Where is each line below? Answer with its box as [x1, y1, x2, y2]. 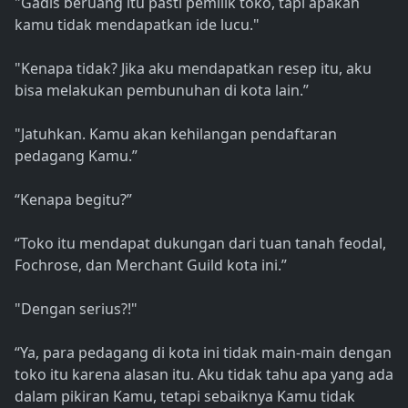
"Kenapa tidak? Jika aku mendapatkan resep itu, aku [15, 58, 372, 79]
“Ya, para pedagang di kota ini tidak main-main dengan [15, 342, 392, 363]
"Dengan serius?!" [15, 299, 138, 320]
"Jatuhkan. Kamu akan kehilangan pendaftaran [15, 124, 337, 145]
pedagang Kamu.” [15, 146, 138, 167]
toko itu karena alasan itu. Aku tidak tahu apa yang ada [15, 364, 393, 385]
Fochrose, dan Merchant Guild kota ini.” [15, 255, 287, 276]
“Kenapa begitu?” [15, 189, 132, 210]
